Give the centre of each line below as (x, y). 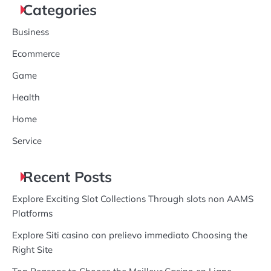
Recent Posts (67, 177)
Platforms (32, 214)
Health (26, 97)
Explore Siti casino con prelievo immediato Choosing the (130, 235)
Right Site (32, 250)
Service (27, 141)
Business (31, 32)
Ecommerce (36, 54)
